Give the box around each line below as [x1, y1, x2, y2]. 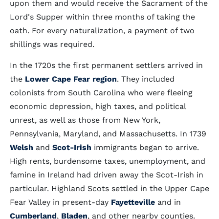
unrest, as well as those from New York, [10, 115, 160, 125]
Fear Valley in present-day [10, 197, 111, 207]
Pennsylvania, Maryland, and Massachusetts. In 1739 [10, 129, 206, 138]
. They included [117, 74, 175, 84]
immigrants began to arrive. [91, 143, 199, 152]
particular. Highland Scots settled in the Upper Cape [10, 184, 209, 193]
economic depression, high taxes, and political [10, 102, 186, 111]
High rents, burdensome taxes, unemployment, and [10, 156, 205, 166]
